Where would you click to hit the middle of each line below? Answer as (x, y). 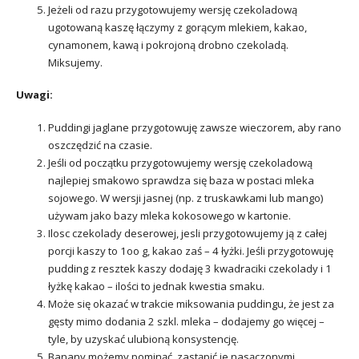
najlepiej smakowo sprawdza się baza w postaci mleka (181, 181)
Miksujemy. (75, 62)
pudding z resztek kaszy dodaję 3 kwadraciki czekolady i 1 (190, 269)
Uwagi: (34, 95)
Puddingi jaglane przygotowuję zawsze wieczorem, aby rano (195, 128)
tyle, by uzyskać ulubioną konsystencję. (143, 339)
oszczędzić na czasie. (100, 145)
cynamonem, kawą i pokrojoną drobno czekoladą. (168, 44)
